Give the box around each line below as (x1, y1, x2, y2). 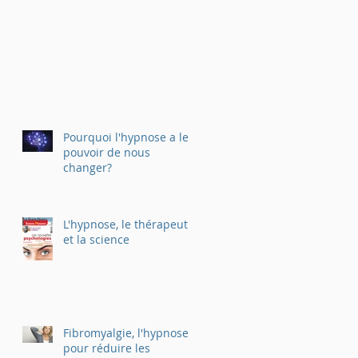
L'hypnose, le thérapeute (63, 216, 194, 232)
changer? (63, 159, 112, 175)
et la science (63, 231, 129, 247)
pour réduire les (63, 340, 150, 356)
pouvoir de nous (63, 144, 150, 160)
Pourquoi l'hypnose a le (63, 129, 189, 145)
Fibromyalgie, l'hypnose (63, 324, 189, 340)
